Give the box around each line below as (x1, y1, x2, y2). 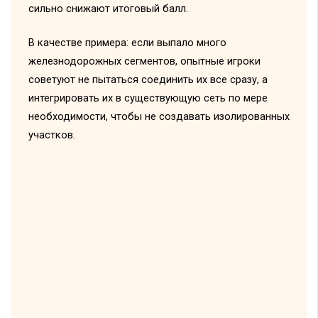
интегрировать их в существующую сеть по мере (28, 91, 268, 104)
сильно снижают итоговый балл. (28, 2, 188, 16)
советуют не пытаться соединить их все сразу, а (28, 72, 268, 86)
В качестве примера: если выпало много (28, 35, 226, 49)
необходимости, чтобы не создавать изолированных (28, 109, 290, 123)
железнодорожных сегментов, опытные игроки (28, 54, 261, 67)
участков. (28, 128, 75, 141)
